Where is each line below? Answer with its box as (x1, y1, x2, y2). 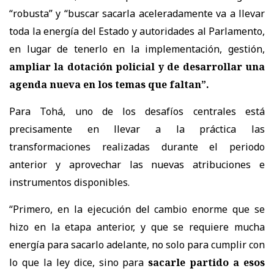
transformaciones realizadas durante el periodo (9, 140, 265, 154)
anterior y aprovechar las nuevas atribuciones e (9, 158, 265, 172)
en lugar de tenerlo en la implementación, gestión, (9, 42, 265, 56)
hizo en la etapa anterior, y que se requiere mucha (9, 220, 265, 234)
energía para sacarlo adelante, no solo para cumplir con (9, 238, 265, 252)
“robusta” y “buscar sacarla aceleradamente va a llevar (9, 7, 265, 21)
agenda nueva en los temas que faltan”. (9, 78, 209, 92)
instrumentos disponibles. (9, 176, 130, 190)
